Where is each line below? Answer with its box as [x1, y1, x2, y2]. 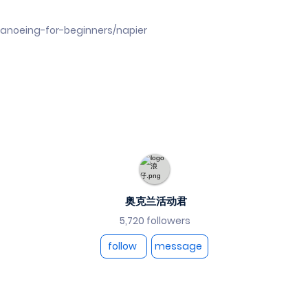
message [155, 239, 202, 253]
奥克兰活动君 [124, 194, 187, 208]
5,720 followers [120, 214, 190, 228]
